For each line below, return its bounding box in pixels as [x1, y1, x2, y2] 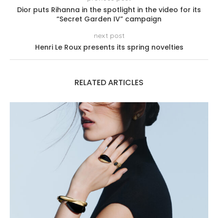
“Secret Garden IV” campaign [56, 14, 162, 24]
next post [93, 31, 125, 40]
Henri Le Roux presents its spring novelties [35, 42, 183, 52]
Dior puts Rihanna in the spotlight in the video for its [17, 4, 201, 15]
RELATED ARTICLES [74, 76, 144, 88]
